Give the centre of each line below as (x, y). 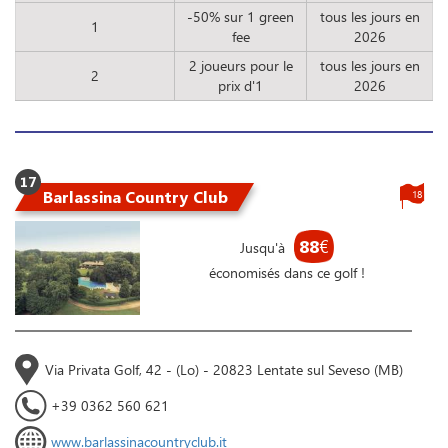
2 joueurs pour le (240, 66)
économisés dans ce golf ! (286, 273)
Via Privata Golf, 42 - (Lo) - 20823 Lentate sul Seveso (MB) (224, 369)
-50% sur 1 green (240, 17)
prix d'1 (240, 86)
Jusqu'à (264, 248)
